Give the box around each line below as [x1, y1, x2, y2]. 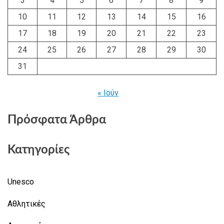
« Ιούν [97, 87, 118, 97]
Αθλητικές [7, 198, 45, 208]
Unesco [7, 176, 34, 186]
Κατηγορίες [7, 143, 69, 156]
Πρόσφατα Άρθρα [7, 113, 106, 126]
